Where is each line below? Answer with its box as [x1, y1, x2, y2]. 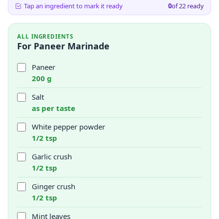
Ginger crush [32, 181, 75, 191]
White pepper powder [32, 122, 105, 131]
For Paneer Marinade [17, 40, 109, 52]
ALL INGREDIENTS [17, 33, 73, 40]
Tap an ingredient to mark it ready [24, 1, 123, 10]
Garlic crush [32, 152, 72, 161]
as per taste [32, 103, 75, 113]
